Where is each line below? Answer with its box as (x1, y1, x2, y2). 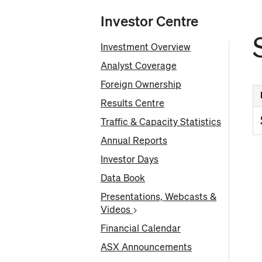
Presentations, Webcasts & (101, 191, 216, 202)
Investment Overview (101, 42, 191, 53)
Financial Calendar (101, 223, 181, 234)
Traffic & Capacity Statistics (101, 116, 221, 127)
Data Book (101, 173, 145, 184)
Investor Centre (101, 13, 198, 30)
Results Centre (101, 98, 164, 109)
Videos (101, 204, 133, 215)
